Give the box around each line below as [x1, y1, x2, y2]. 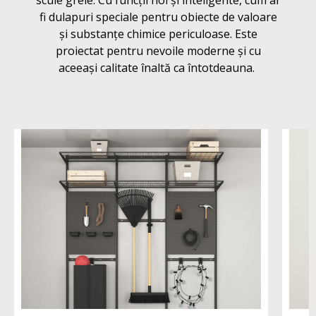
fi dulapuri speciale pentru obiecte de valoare [39, 9, 277, 25]
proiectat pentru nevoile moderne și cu [55, 43, 261, 59]
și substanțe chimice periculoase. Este [59, 26, 257, 42]
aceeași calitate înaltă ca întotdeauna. [59, 60, 257, 75]
